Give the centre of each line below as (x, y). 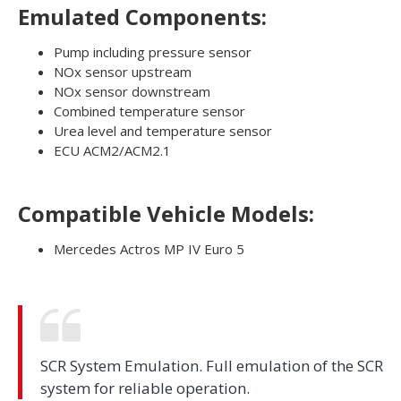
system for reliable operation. (145, 388)
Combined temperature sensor (149, 111)
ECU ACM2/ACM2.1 (112, 151)
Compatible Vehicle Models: (166, 214)
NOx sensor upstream (123, 72)
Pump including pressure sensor (153, 52)
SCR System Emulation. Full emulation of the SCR (212, 366)
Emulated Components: (142, 17)
